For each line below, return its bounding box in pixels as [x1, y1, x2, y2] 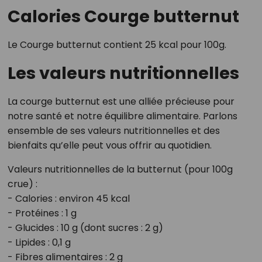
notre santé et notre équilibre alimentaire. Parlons [7, 109, 237, 123]
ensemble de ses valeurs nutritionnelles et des [7, 124, 220, 138]
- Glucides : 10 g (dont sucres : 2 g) [7, 221, 163, 235]
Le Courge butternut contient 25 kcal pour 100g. [7, 38, 226, 52]
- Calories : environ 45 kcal [7, 192, 130, 206]
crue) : [7, 177, 37, 191]
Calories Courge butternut [7, 5, 239, 29]
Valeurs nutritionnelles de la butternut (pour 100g [7, 163, 233, 177]
